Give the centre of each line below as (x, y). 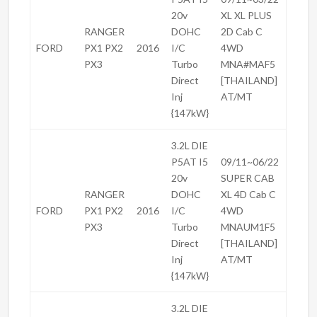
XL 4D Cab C (249, 195)
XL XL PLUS (247, 16)
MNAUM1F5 (248, 227)
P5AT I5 (190, 162)
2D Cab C (242, 32)
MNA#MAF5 (248, 64)
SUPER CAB (248, 178)
